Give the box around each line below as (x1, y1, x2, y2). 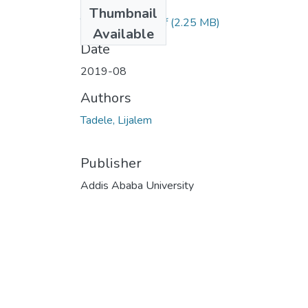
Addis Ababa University (80, 177, 194, 193)
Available (93, 24, 154, 43)
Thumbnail (89, 3, 157, 23)
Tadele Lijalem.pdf (80, 14, 168, 30)
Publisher (80, 153, 142, 173)
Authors (80, 88, 131, 107)
